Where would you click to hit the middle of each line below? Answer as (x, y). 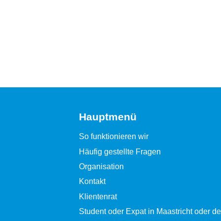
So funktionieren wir (114, 137)
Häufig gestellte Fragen (120, 151)
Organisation (101, 166)
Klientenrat (98, 196)
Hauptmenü (108, 117)
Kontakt (92, 182)
